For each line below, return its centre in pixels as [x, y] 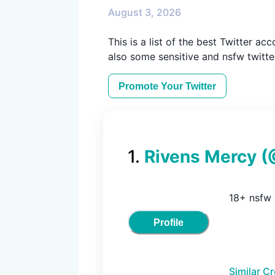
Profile [169, 222]
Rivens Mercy [200, 157]
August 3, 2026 [145, 12]
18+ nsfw [250, 198]
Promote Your [152, 86]
